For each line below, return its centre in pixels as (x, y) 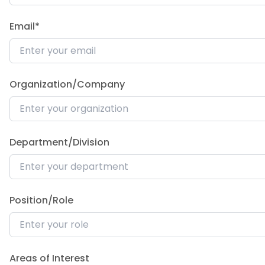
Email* (25, 26)
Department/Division (59, 142)
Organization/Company (67, 84)
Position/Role (41, 200)
